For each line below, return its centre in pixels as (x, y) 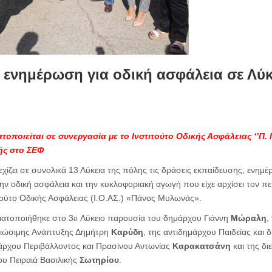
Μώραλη (248, 218)
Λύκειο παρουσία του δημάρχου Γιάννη (154, 218)
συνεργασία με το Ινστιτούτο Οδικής (132, 136)
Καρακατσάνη (201, 246)
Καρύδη (127, 232)
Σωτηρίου (99, 260)
